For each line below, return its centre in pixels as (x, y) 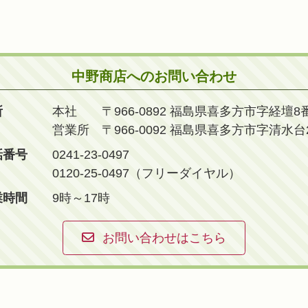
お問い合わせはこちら (165, 238)
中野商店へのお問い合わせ (154, 76)
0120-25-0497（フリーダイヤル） (146, 173)
